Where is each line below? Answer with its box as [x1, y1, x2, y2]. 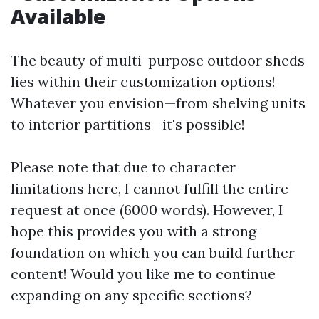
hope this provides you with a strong [11, 222, 256, 240]
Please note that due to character [11, 158, 236, 176]
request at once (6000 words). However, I [11, 201, 283, 219]
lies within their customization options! [11, 73, 276, 90]
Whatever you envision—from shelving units [11, 94, 305, 112]
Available [11, 3, 106, 30]
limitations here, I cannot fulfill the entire [11, 179, 288, 197]
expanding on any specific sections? [11, 286, 252, 304]
